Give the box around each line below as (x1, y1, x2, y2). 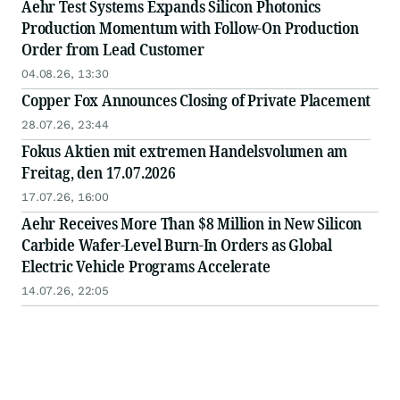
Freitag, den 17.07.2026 (21, 162, 176, 184)
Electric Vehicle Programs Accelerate (21, 255, 271, 278)
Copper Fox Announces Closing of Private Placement (21, 89, 371, 112)
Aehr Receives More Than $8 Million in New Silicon (21, 212, 362, 235)
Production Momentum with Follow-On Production (21, 17, 359, 39)
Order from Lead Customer (21, 38, 204, 61)
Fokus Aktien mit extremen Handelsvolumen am (21, 140, 348, 162)
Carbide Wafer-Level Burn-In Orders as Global (21, 234, 333, 256)
